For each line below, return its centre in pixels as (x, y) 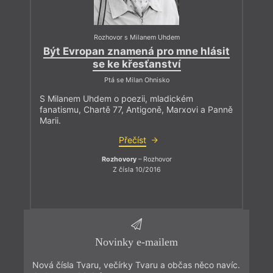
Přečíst (132, 140)
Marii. (50, 120)
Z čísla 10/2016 (136, 170)
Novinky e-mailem (136, 242)
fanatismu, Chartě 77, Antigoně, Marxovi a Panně (136, 109)
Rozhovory (119, 159)
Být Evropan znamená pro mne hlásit (136, 51)
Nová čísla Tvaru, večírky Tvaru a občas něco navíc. (136, 264)
